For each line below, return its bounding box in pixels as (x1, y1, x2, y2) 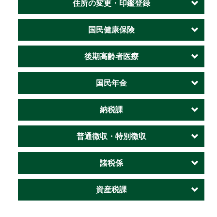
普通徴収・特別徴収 (76, 132, 146, 140)
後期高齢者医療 (84, 52, 139, 61)
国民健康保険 (88, 26, 135, 34)
